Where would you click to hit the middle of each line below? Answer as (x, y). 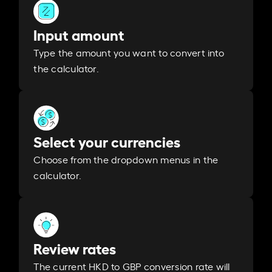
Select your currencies (107, 141)
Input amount (79, 34)
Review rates (75, 248)
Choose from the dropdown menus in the (126, 159)
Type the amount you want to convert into (129, 53)
